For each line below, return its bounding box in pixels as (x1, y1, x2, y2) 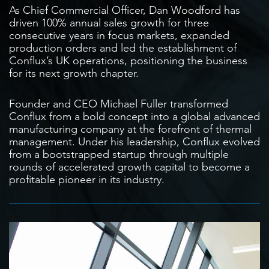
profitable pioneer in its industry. (9, 172, 165, 186)
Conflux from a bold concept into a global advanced (9, 109, 260, 123)
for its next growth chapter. (9, 66, 139, 80)
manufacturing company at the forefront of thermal (9, 122, 252, 136)
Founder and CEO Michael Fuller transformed (9, 97, 228, 110)
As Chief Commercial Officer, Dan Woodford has (9, 3, 240, 17)
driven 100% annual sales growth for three (9, 16, 209, 29)
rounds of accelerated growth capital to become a (9, 160, 250, 174)
